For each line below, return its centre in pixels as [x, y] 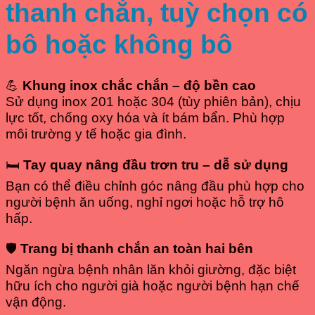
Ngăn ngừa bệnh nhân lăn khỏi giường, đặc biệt [151, 270]
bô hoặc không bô [119, 45]
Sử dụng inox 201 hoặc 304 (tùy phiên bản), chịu [153, 102]
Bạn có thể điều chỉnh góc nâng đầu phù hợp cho [155, 186]
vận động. [36, 302]
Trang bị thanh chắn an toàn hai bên [137, 249]
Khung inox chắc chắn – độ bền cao [139, 86]
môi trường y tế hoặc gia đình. [96, 134]
